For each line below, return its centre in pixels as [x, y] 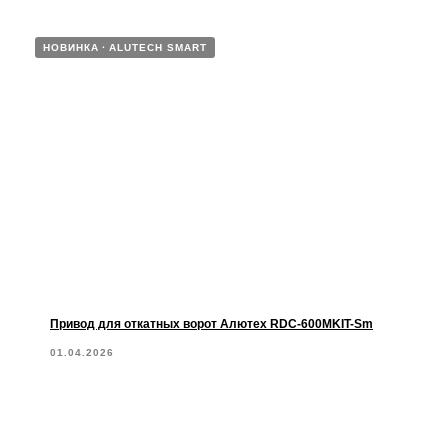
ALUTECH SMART [158, 47]
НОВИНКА [71, 47]
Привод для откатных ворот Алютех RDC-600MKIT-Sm [211, 324]
